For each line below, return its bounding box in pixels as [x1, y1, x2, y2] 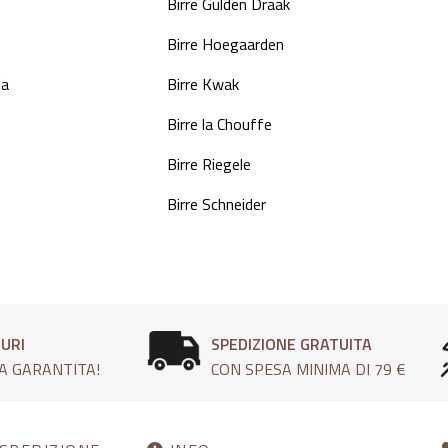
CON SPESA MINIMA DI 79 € [210, 357, 406, 382]
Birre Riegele [167, 152, 251, 177]
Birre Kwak [167, 72, 239, 97]
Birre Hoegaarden [167, 32, 284, 57]
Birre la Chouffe [167, 112, 272, 137]
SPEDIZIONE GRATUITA [210, 332, 372, 357]
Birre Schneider [167, 192, 266, 217]
